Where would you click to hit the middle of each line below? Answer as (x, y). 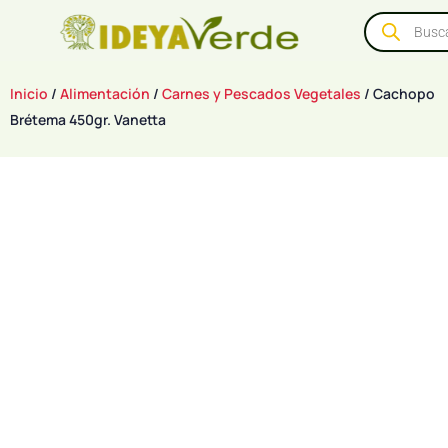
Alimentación (105, 93)
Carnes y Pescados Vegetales (261, 93)
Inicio (29, 93)
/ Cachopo (398, 93)
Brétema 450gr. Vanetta (88, 119)
